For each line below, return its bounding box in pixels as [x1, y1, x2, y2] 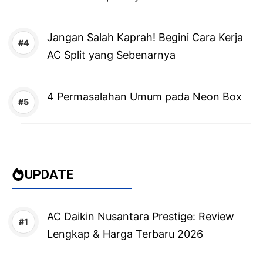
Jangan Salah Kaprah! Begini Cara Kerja [47, 31, 243, 43]
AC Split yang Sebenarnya [47, 48, 176, 61]
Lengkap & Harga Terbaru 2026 [47, 227, 203, 240]
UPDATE [25, 167, 73, 182]
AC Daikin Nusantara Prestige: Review [47, 210, 234, 222]
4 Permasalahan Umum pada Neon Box [47, 90, 242, 103]
